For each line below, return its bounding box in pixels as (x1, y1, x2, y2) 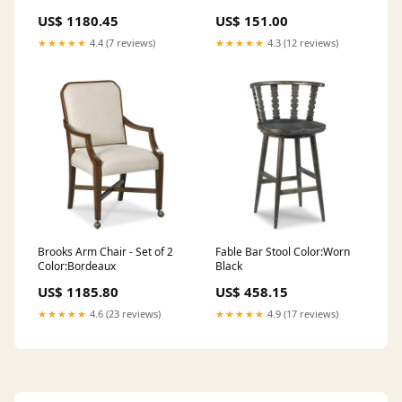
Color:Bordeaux (38, 258, 116, 274)
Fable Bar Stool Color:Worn (215, 243, 350, 259)
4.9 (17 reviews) (265, 306, 338, 320)
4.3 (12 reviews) (265, 35, 338, 49)
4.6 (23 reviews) (87, 306, 161, 320)
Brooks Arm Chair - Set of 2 (38, 243, 173, 259)
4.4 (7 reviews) (87, 35, 155, 49)
